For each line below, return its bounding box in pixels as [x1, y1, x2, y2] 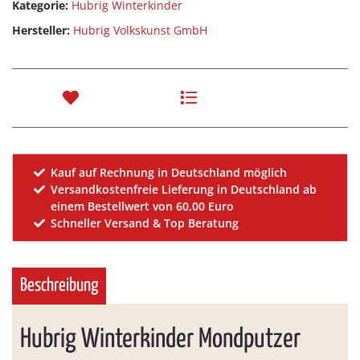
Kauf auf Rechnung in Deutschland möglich [51, 165, 288, 181]
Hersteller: [12, 22, 70, 39]
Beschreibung [20, 276, 98, 296]
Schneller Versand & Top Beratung [51, 215, 239, 231]
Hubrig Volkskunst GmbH [73, 22, 207, 39]
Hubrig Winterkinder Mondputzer [20, 326, 301, 354]
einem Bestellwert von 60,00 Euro [51, 198, 235, 215]
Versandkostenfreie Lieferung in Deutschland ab [51, 182, 317, 198]
